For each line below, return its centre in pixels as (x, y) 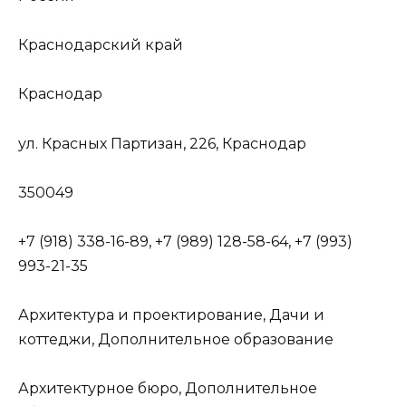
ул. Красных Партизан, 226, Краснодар (162, 143)
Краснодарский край (101, 45)
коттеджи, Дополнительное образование (176, 340)
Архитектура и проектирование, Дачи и (171, 315)
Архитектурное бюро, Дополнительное (168, 389)
